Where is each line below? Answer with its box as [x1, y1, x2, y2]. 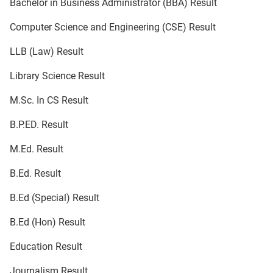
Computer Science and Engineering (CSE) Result [10, 21, 216, 34]
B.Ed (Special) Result [10, 192, 99, 204]
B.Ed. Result [10, 168, 61, 180]
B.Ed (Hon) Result [10, 216, 85, 229]
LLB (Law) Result [10, 46, 83, 58]
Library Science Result [10, 70, 105, 82]
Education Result [10, 241, 82, 253]
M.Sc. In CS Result [10, 94, 88, 107]
